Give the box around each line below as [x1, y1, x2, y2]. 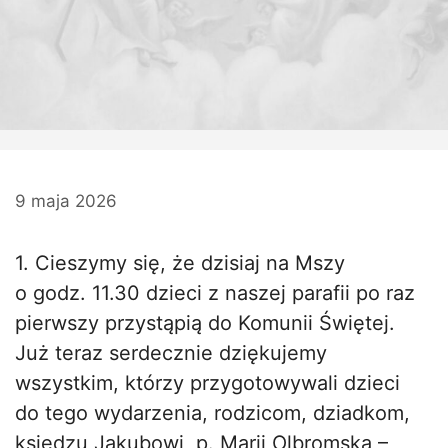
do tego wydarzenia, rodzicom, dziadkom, [15, 400, 410, 425]
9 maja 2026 [15, 190, 117, 211]
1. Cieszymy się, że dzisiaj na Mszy [15, 250, 345, 275]
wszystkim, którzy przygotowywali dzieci [15, 370, 400, 395]
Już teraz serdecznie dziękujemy [15, 340, 327, 365]
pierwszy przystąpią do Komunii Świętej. [15, 310, 395, 335]
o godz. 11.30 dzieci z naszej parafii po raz [15, 280, 415, 305]
